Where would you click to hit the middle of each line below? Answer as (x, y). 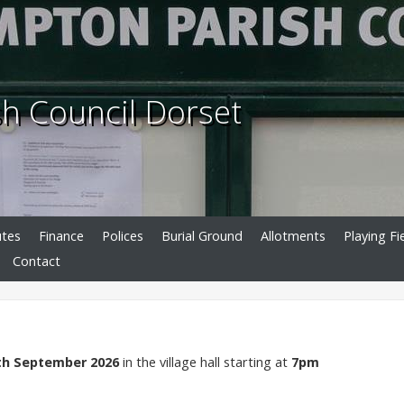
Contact (37, 262)
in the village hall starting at (205, 362)
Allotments (293, 236)
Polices (123, 236)
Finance (61, 236)
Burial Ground (202, 236)
